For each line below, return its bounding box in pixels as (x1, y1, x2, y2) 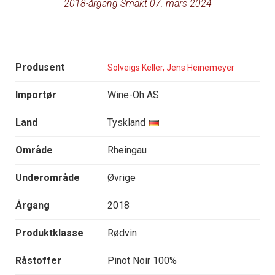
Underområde (15, 172, 80, 184)
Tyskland (107, 117, 145, 129)
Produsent (15, 61, 64, 74)
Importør (15, 89, 56, 101)
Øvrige (107, 172, 136, 184)
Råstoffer (15, 255, 61, 267)
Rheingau (107, 144, 147, 157)
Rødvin (107, 227, 137, 239)
